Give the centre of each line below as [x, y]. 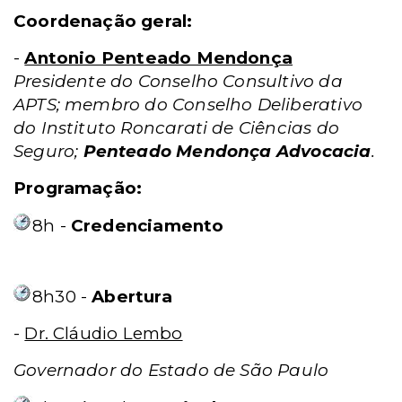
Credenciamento [147, 226]
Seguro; [48, 151]
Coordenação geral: [103, 21]
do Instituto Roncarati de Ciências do [176, 128]
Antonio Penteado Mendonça [159, 58]
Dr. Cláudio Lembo [104, 333]
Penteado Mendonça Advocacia [227, 151]
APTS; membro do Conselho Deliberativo [188, 105]
